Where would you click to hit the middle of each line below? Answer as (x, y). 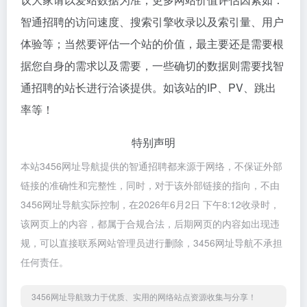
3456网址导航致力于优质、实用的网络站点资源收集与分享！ (144, 297)
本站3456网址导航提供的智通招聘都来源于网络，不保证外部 (151, 166)
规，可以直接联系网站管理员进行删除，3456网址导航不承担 (151, 243)
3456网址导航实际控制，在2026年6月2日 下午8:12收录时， (150, 205)
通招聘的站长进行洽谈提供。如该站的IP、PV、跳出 (148, 88)
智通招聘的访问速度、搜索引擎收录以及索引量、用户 (152, 22)
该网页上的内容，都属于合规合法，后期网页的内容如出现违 (150, 224)
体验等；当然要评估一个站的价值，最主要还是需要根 (152, 44)
